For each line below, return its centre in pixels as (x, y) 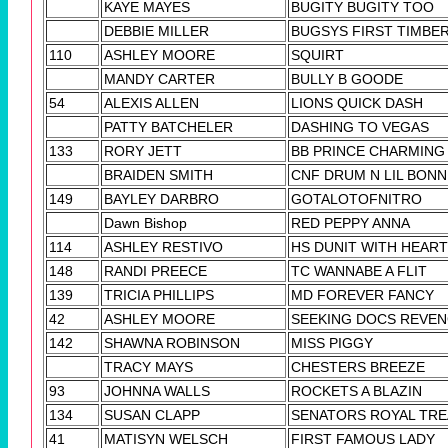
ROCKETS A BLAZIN (356, 390)
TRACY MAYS (148, 366)
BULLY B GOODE (347, 78)
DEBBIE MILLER (156, 30)
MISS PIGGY (332, 342)
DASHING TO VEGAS (360, 126)
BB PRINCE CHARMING (368, 150)
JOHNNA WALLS (157, 390)
